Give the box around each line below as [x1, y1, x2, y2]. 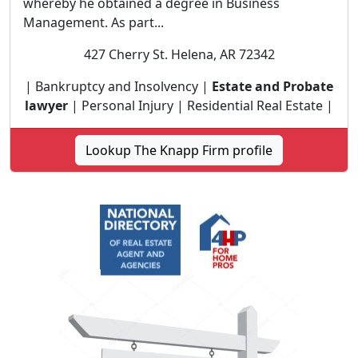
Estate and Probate [212, 78, 333, 95]
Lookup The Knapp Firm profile [86, 141, 272, 159]
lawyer [25, 97, 68, 114]
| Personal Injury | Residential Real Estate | [68, 97, 333, 114]
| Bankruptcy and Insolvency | [25, 78, 212, 95]
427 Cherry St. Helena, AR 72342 [83, 46, 275, 63]
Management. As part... [23, 14, 164, 31]
